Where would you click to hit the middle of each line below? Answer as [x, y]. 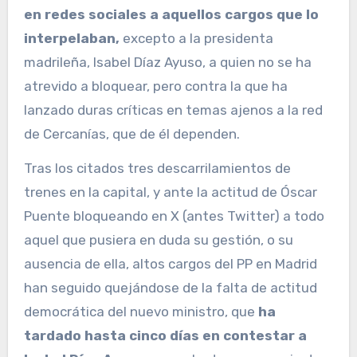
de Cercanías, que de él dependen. [131, 134]
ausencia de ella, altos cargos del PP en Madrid [170, 264]
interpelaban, [71, 39]
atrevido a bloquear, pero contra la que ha [155, 86]
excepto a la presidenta [196, 39]
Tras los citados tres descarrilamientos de [157, 169]
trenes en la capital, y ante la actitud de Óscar [170, 192]
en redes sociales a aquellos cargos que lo [171, 15]
